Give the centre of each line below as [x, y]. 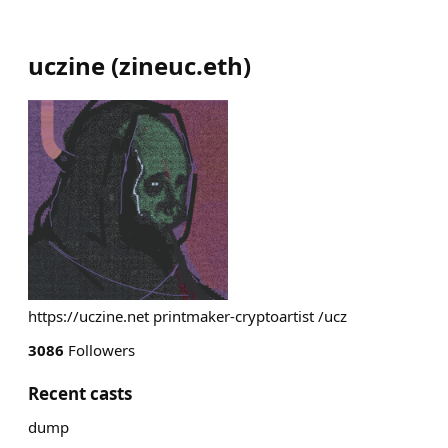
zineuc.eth [181, 65]
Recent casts [80, 393]
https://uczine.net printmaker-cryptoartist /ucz [187, 316]
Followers [99, 350]
